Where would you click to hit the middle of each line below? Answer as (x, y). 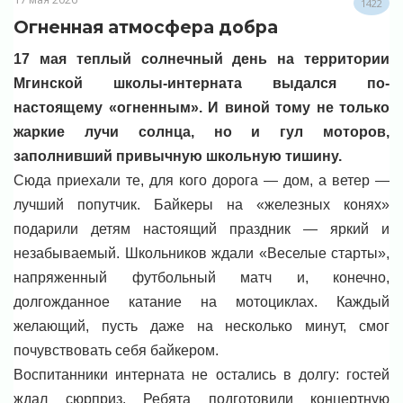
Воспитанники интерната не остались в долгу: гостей (201, 375)
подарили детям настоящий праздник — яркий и (201, 229)
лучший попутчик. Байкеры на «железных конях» (201, 205)
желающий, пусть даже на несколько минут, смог (201, 327)
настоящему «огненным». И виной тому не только (201, 108)
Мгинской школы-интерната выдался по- (201, 84)
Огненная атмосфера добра (146, 27)
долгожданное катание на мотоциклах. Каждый (201, 302)
